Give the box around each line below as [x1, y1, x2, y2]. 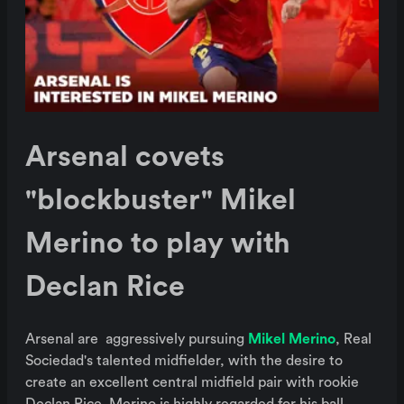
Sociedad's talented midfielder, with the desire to [25, 353, 343, 368]
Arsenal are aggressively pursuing [25, 331, 248, 346]
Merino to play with [25, 229, 290, 259]
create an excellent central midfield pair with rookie [25, 374, 359, 390]
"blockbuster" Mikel [25, 186, 296, 216]
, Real [335, 331, 372, 346]
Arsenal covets [25, 142, 225, 172]
